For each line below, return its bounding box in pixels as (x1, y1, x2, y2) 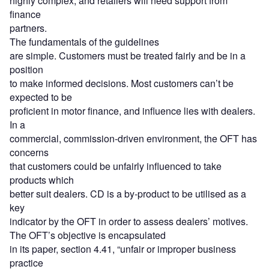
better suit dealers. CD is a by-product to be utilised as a (10, 187, 246, 201)
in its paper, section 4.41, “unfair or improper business (10, 242, 236, 256)
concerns (10, 145, 49, 160)
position (10, 62, 43, 77)
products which (10, 173, 74, 187)
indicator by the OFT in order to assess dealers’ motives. (10, 214, 248, 229)
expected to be (10, 90, 72, 104)
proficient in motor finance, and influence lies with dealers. (10, 104, 255, 118)
